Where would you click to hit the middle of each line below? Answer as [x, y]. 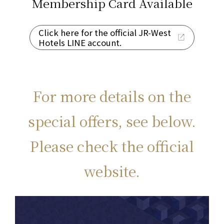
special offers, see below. [112, 120]
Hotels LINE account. [80, 42]
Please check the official [112, 145]
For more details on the [112, 95]
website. [112, 170]
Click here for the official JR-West [105, 32]
